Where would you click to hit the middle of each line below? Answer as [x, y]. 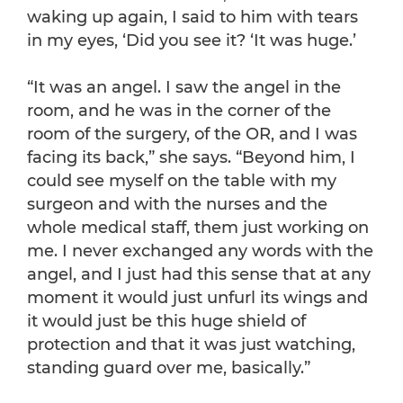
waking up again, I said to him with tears [193, 18]
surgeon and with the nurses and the [177, 205]
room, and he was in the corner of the [179, 111]
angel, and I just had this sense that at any [199, 275]
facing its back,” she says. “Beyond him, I [191, 158]
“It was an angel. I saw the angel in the [184, 88]
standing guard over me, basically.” [169, 368]
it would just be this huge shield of [166, 322]
